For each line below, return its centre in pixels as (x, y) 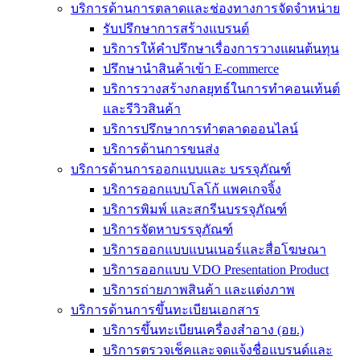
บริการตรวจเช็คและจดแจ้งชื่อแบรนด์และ (218, 350)
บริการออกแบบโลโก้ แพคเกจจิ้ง (192, 189)
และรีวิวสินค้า (142, 109)
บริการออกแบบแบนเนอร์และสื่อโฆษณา (215, 250)
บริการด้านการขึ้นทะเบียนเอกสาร (165, 310)
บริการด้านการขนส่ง (161, 149)
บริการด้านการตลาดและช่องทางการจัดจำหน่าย (205, 8)
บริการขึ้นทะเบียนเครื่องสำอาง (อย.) (203, 330)
